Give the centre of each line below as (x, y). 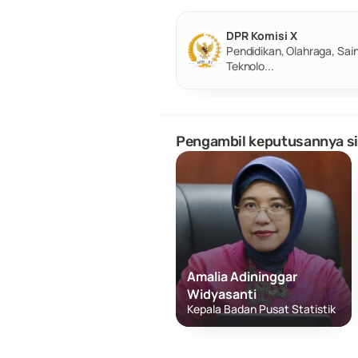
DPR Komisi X (262, 35)
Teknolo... (250, 66)
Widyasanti (222, 294)
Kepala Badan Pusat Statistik (261, 309)
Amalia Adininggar (242, 276)
